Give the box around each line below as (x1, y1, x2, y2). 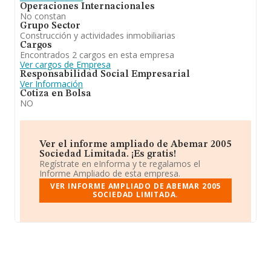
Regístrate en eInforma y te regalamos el (39, 158, 200, 169)
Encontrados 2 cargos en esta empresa (20, 49, 174, 60)
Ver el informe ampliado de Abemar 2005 (39, 140, 232, 149)
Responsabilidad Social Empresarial (20, 70, 190, 79)
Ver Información (20, 78, 83, 90)
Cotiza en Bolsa (20, 89, 91, 99)
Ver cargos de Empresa (20, 59, 111, 70)
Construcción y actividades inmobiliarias (20, 30, 175, 41)
